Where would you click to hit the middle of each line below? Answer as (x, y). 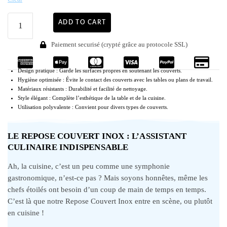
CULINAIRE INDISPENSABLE (68, 147)
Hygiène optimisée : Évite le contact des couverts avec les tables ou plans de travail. (115, 80)
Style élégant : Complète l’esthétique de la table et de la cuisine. (92, 98)
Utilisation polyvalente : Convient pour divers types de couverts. (93, 107)
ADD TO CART (82, 22)
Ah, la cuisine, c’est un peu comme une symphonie (89, 166)
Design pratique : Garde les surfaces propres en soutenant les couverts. (100, 70)
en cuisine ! (26, 213)
